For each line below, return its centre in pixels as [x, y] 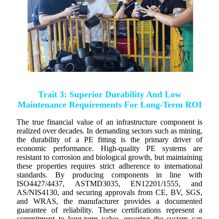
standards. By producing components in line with [109, 175]
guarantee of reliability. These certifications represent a [109, 210]
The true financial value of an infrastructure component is [109, 122]
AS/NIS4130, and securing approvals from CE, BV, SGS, [109, 193]
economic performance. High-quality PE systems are [109, 149]
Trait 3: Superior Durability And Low [109, 95]
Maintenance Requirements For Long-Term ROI [109, 105]
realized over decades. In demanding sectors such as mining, [109, 131]
